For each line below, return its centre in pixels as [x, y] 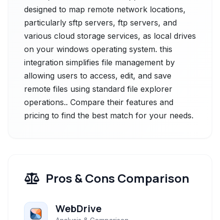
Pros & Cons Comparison [117, 178]
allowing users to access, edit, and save [98, 76]
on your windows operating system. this [98, 49]
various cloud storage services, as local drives [110, 36]
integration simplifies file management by [99, 62]
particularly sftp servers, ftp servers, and [100, 23]
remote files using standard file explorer [98, 89]
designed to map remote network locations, [105, 9]
